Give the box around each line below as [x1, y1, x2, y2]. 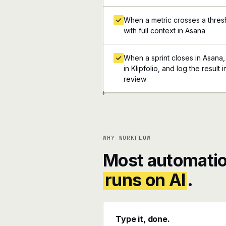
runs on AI [105, 169, 186, 190]
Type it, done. [116, 214, 170, 224]
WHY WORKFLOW [103, 134, 151, 141]
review [124, 75, 146, 83]
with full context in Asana [124, 26, 205, 35]
